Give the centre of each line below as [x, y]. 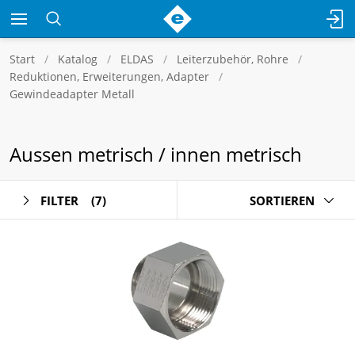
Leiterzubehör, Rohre [233, 59]
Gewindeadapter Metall [72, 94]
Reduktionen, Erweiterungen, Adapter [109, 76]
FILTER [59, 200]
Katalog [78, 59]
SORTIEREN [282, 200]
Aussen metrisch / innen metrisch [156, 154]
